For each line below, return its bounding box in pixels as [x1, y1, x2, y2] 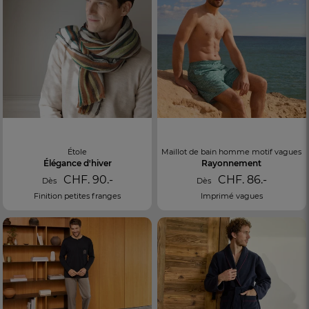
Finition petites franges [34, 190, 121, 201]
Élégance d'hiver [43, 157, 112, 168]
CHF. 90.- [60, 172, 113, 186]
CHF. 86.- [215, 172, 267, 186]
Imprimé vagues [200, 190, 263, 201]
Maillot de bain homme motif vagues [161, 146, 302, 157]
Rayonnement [201, 157, 262, 168]
